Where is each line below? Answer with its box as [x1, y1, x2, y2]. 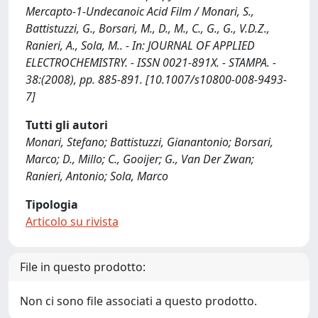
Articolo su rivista [26, 214, 119, 229]
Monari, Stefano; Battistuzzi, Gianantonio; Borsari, [26, 134, 273, 150]
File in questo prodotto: [20, 259, 146, 275]
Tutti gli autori [26, 117, 108, 133]
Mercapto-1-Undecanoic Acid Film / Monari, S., [26, 4, 254, 19]
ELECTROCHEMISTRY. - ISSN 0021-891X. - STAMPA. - [26, 55, 276, 70]
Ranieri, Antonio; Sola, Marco [26, 168, 168, 184]
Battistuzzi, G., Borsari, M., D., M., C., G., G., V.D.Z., [26, 21, 270, 36]
